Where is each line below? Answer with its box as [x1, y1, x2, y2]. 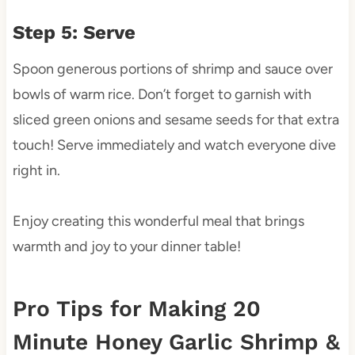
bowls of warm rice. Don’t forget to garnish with [12, 86, 311, 104]
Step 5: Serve [12, 21, 136, 44]
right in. [12, 162, 60, 180]
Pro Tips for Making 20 [12, 296, 261, 323]
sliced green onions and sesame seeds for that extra [12, 111, 339, 129]
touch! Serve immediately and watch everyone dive [12, 136, 336, 155]
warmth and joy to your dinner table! [12, 238, 241, 256]
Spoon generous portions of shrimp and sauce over [12, 60, 333, 78]
